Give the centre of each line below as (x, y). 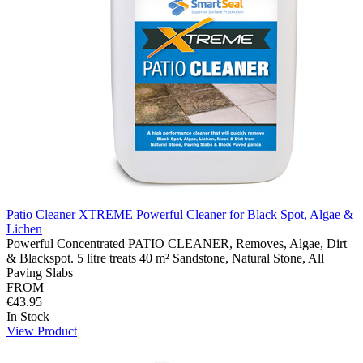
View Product (42, 331)
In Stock (28, 316)
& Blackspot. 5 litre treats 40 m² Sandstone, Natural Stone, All (165, 258)
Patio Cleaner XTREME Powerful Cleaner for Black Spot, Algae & (180, 214)
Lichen (24, 228)
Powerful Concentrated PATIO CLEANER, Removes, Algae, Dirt (177, 243)
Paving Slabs (40, 272)
